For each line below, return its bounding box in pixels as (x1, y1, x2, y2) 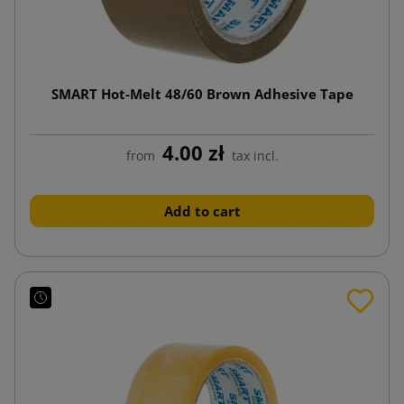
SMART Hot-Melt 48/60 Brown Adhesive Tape (50, 84, 353, 103)
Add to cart (163, 201, 241, 220)
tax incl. (231, 146, 279, 164)
